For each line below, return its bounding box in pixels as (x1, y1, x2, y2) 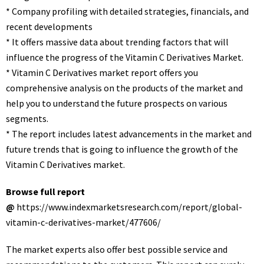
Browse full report (6, 186, 85, 197)
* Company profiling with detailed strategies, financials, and (6, 5, 249, 17)
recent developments (6, 21, 93, 32)
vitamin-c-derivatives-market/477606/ (6, 216, 161, 228)
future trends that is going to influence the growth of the (6, 143, 238, 155)
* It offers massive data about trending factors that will (6, 36, 229, 48)
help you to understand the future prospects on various (6, 97, 227, 109)
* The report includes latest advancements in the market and (6, 128, 252, 140)
